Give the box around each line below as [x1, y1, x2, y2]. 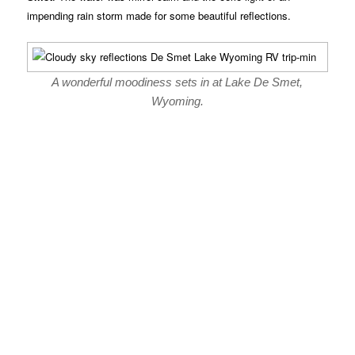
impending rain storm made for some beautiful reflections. [27, 8, 292, 24]
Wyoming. [151, 94, 204, 109]
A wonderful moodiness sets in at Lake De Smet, [52, 75, 303, 90]
